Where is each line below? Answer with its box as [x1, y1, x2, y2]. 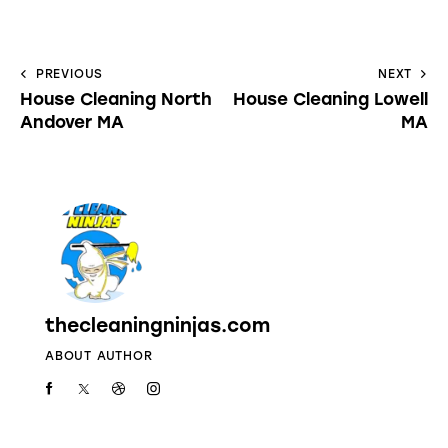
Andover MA [20, 111, 124, 132]
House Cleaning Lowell [233, 88, 428, 109]
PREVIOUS [35, 66, 104, 81]
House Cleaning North [20, 88, 212, 109]
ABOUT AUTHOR [45, 349, 153, 364]
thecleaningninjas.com [45, 314, 270, 338]
